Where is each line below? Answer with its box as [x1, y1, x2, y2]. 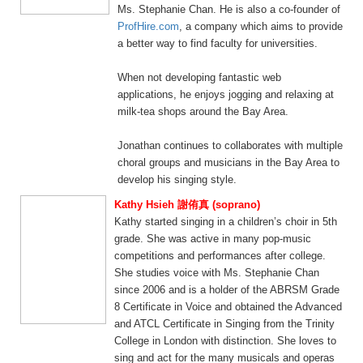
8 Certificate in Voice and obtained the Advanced [114, 301, 342, 313]
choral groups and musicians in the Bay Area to [117, 156, 340, 169]
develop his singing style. [117, 173, 237, 186]
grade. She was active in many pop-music [114, 233, 311, 245]
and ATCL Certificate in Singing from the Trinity [114, 318, 335, 330]
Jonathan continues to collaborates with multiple [117, 139, 343, 152]
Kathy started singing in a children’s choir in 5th [114, 216, 337, 228]
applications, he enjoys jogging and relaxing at [117, 88, 334, 100]
